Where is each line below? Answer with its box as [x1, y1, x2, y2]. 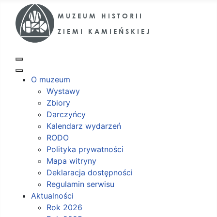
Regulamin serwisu [46, 179, 114, 189]
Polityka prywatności [46, 144, 124, 154]
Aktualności [31, 191, 74, 201]
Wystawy [46, 86, 80, 96]
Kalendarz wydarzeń [46, 121, 121, 131]
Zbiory [46, 98, 70, 108]
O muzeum [31, 75, 70, 84]
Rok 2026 [46, 202, 82, 212]
